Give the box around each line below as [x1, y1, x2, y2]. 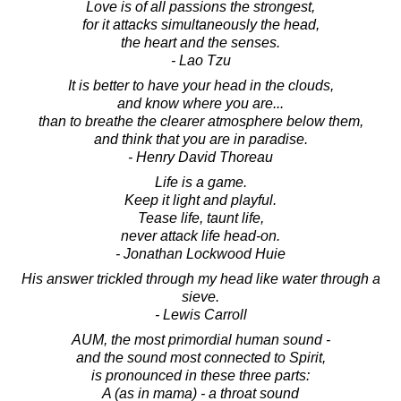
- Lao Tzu [170, 52, 231, 68]
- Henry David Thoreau [128, 149, 273, 165]
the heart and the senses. [121, 34, 280, 50]
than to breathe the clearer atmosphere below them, [38, 113, 363, 129]
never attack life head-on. [121, 227, 280, 243]
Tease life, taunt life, [137, 209, 264, 226]
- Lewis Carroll [154, 306, 247, 322]
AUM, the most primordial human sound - [71, 331, 330, 347]
